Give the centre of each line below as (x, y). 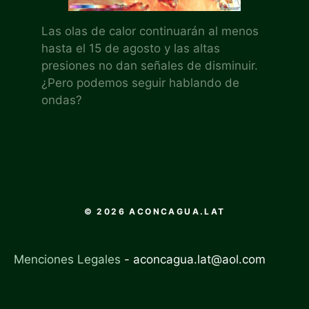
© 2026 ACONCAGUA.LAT (154, 212)
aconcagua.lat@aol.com (199, 260)
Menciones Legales (67, 260)
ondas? (62, 100)
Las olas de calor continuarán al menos (150, 31)
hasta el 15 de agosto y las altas (131, 49)
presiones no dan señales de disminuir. (150, 66)
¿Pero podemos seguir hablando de (140, 83)
